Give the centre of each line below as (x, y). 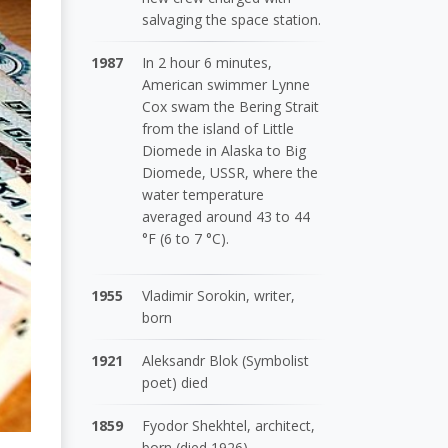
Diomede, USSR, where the (230, 172)
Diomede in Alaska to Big (224, 150)
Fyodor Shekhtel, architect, (229, 425)
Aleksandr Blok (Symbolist (226, 360)
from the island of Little (218, 128)
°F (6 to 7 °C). (186, 238)
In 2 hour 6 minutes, (207, 62)
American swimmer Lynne (226, 84)
